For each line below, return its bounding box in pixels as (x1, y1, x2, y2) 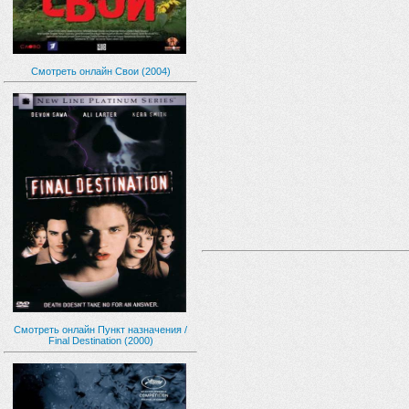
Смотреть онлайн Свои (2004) (30, 65, 171, 77)
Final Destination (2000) (47, 335, 153, 346)
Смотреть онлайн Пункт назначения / (14, 324, 187, 335)
